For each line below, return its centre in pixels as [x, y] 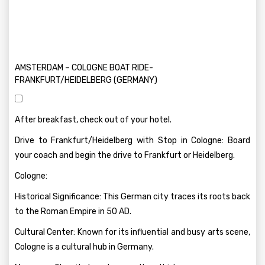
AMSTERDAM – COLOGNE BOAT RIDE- [84, 68]
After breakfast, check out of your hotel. [93, 120]
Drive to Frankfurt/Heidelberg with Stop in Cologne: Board [132, 140]
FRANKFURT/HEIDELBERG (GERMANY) [86, 80]
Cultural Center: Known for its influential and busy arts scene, [132, 232]
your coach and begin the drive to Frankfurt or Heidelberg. [125, 155]
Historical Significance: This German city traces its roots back [132, 197]
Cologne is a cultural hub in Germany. [84, 247]
